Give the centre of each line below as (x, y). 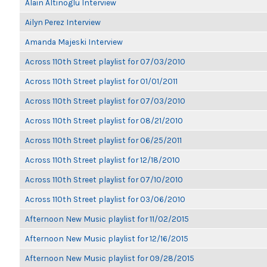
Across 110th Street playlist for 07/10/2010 (104, 179)
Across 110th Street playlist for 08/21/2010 (104, 120)
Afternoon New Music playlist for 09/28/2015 (110, 258)
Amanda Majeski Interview (74, 42)
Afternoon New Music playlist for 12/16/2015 (107, 238)
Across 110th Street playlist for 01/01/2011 (101, 81)
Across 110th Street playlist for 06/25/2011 (103, 140)
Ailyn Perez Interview (63, 22)
